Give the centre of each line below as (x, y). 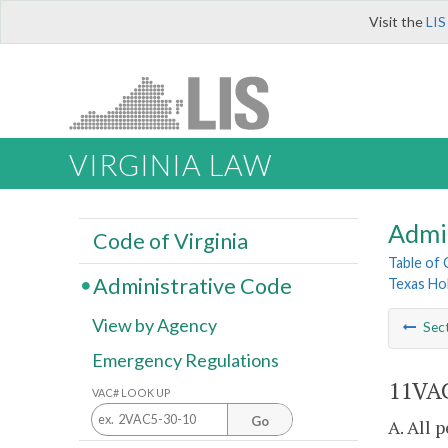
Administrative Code (192, 285)
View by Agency (154, 325)
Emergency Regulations (185, 360)
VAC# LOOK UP (131, 392)
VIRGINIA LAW (170, 165)
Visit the (397, 21)
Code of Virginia (170, 240)
